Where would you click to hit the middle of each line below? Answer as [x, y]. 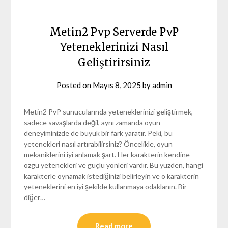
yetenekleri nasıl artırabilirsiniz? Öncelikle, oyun [98, 144]
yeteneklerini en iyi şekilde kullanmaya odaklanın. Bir [106, 186]
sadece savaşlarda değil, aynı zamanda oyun [92, 122]
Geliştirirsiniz [114, 62]
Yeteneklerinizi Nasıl [114, 47]
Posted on [74, 85]
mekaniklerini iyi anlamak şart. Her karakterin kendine [107, 154]
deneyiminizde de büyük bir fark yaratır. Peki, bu [98, 133]
